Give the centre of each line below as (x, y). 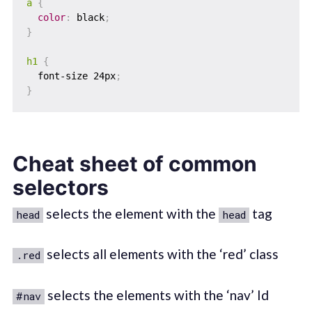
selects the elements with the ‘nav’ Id (156, 295)
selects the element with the (131, 213)
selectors (60, 187)
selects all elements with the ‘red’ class (161, 254)
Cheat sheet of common (134, 163)
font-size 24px (71, 76)
